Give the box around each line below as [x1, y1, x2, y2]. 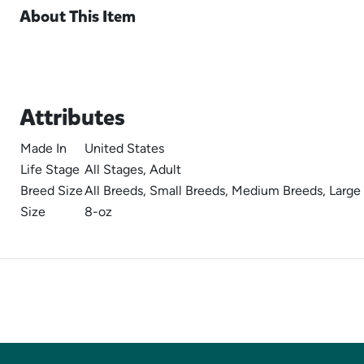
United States [84, 141, 164, 156]
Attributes [19, 102, 125, 133]
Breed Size [20, 183, 83, 198]
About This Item [19, 6, 136, 28]
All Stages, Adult [84, 162, 181, 177]
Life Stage [20, 162, 80, 177]
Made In [20, 141, 67, 156]
